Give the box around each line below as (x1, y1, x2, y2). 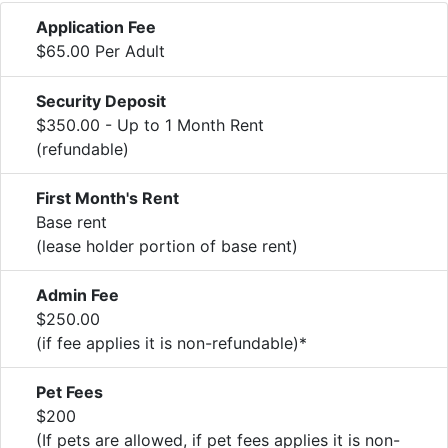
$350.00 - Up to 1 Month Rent (36, 114, 264, 135)
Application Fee (36, 16, 156, 37)
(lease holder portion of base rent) (36, 235, 298, 256)
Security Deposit (36, 90, 166, 111)
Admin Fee (36, 284, 119, 305)
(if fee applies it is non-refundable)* (36, 332, 307, 353)
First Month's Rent (36, 187, 179, 208)
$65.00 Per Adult (36, 40, 165, 61)
